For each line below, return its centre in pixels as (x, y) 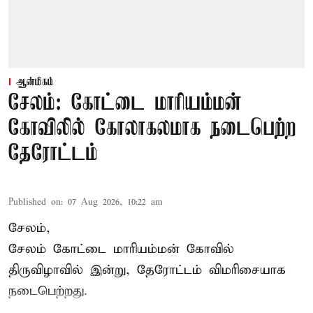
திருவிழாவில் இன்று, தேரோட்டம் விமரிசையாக (147, 270)
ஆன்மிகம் (35, 83)
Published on (35, 203)
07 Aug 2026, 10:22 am (115, 203)
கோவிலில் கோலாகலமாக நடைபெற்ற (152, 129)
